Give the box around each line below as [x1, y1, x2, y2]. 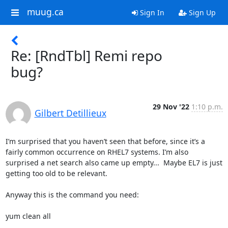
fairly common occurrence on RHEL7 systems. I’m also [5, 147, 188, 157]
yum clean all [5, 211, 51, 221]
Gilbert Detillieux [34, 107, 106, 119]
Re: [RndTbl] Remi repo [11, 46, 162, 65]
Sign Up [186, 8, 216, 17]
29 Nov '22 [152, 102, 189, 111]
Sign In [137, 8, 164, 17]
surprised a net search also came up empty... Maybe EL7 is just [5, 158, 222, 167]
